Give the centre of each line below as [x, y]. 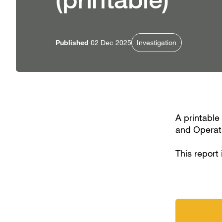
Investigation [157, 42]
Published [72, 42]
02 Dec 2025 [111, 42]
